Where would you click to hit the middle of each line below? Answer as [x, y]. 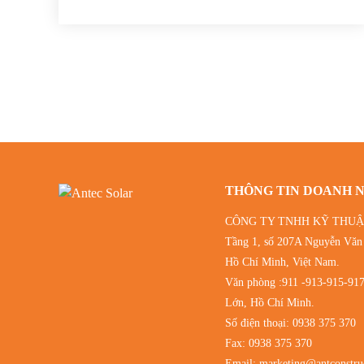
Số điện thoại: [258, 323]
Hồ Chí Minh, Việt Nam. [282, 262]
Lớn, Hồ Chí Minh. [269, 302]
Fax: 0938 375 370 [268, 343]
